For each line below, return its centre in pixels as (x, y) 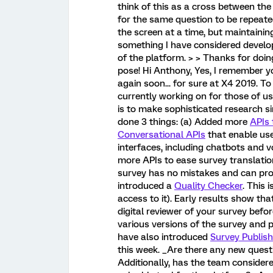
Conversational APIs (161, 135)
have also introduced (164, 237)
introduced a (146, 186)
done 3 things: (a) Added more (184, 122)
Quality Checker (208, 186)
